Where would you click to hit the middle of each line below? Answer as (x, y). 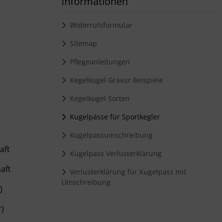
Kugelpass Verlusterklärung (114, 153)
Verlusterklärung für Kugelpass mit (126, 172)
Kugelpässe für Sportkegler (113, 117)
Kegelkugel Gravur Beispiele (114, 80)
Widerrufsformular (99, 25)
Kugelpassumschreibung (109, 135)
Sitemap (82, 43)
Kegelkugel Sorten (98, 98)
